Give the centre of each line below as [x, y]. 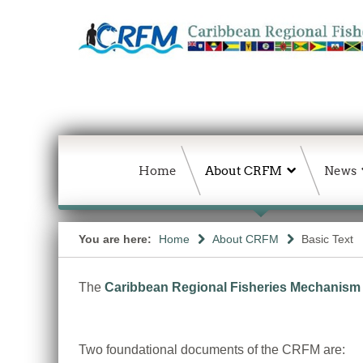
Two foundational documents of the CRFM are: [212, 350]
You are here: [117, 239]
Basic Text [327, 239]
